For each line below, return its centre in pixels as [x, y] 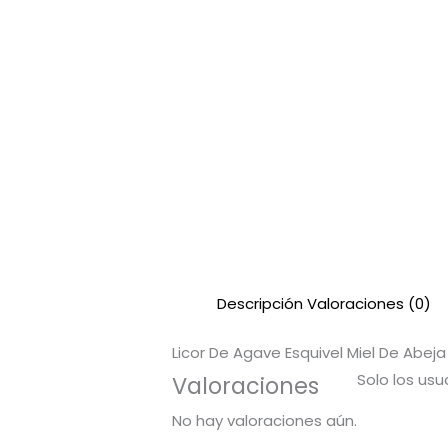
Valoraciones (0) [369, 303]
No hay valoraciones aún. [265, 421]
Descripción [260, 303]
